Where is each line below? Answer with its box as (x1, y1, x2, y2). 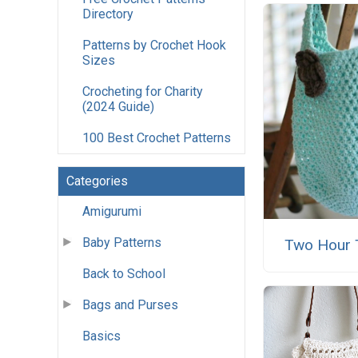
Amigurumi (82, 204, 141, 220)
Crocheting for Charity (82, 84, 203, 100)
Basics (82, 328, 121, 344)
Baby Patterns (82, 235, 161, 251)
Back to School (82, 266, 165, 282)
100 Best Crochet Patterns (82, 130, 231, 146)
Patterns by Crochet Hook (82, 38, 226, 54)
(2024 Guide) (82, 99, 154, 115)
